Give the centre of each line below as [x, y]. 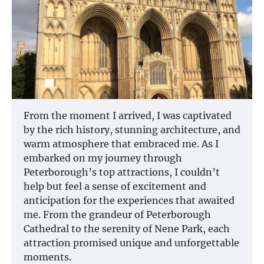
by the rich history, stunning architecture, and [132, 129]
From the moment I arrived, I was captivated [128, 115]
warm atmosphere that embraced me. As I [121, 143]
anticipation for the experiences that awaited [129, 200]
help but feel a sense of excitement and [115, 186]
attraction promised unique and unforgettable [131, 242]
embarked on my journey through [103, 158]
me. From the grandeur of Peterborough [117, 214]
